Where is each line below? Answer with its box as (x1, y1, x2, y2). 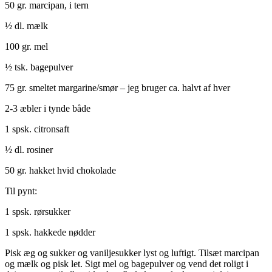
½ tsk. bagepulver (5, 61, 73, 72)
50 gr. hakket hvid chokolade (5, 165, 116, 175)
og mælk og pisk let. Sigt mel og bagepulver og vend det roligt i (5, 258, 248, 269)
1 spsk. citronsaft (5, 123, 69, 134)
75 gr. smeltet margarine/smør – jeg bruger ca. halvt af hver (5, 82, 230, 93)
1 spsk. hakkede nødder (5, 226, 95, 237)
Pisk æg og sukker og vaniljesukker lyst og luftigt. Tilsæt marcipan (5, 247, 259, 258)
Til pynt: (5, 185, 37, 196)
